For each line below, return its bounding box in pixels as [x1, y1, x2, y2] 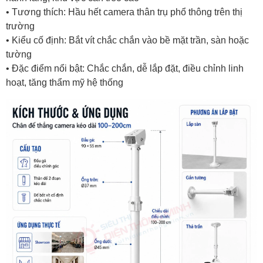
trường [6, 20, 35, 32]
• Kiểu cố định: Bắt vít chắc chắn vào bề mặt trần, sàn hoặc [6, 34, 249, 46]
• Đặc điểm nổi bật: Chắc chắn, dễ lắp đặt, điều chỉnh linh [6, 62, 244, 74]
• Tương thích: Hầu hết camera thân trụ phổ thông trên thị [6, 6, 242, 18]
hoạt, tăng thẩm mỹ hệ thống [6, 76, 123, 88]
